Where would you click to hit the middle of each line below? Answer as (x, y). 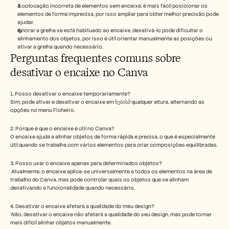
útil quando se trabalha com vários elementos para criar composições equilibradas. (114, 145)
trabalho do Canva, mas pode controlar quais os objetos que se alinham (99, 180)
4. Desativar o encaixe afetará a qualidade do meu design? (82, 207)
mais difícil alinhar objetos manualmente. (61, 223)
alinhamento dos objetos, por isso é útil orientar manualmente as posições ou (115, 39)
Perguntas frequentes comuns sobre (96, 58)
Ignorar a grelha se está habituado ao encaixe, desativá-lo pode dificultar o (110, 31)
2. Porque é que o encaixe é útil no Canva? (63, 129)
